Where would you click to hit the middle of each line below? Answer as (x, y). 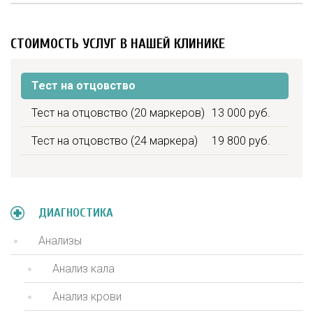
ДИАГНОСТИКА (76, 213)
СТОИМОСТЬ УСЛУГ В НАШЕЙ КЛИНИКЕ (118, 44)
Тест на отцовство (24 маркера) (115, 141)
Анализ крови (87, 297)
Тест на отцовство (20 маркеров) (118, 113)
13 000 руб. (241, 113)
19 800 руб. (241, 141)
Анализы (60, 241)
